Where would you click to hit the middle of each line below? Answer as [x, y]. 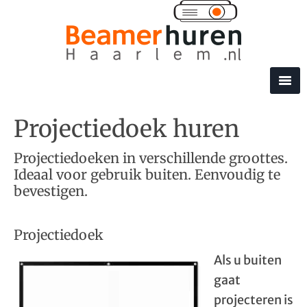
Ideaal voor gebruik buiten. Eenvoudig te [147, 174]
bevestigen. [51, 191]
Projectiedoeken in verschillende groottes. [151, 158]
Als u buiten [248, 260]
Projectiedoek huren [127, 129]
